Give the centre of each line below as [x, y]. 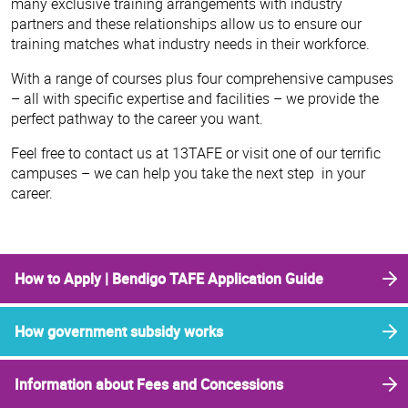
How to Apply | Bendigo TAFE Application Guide [169, 278]
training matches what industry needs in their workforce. [190, 43]
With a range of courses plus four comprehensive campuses [204, 78]
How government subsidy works [119, 331]
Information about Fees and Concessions [149, 384]
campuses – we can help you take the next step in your [188, 173]
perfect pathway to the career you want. [137, 118]
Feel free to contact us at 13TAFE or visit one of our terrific [196, 153]
